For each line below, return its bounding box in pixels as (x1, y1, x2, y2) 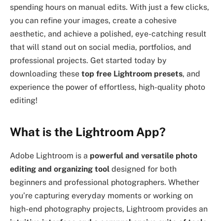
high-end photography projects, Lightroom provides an (10, 204, 208, 214)
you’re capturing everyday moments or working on (10, 191, 193, 201)
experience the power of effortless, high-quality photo (10, 82, 205, 92)
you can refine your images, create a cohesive (10, 16, 177, 26)
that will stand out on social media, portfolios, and (10, 42, 191, 52)
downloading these (10, 69, 81, 79)
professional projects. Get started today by (10, 56, 167, 66)
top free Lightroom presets (81, 69, 183, 79)
